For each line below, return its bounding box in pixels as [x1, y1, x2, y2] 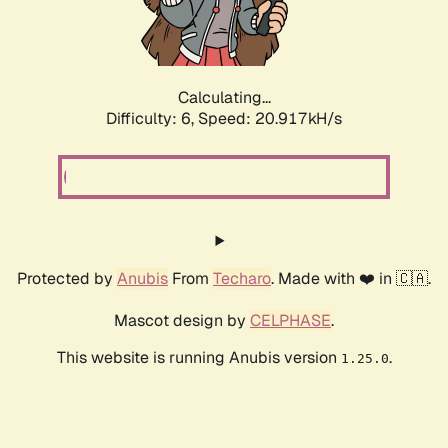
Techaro [213, 268, 271, 290]
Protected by [17, 268, 117, 290]
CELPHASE [250, 310, 331, 332]
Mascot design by [114, 310, 250, 332]
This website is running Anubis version [56, 347, 341, 369]
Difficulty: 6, [106, 108, 198, 130]
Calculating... [177, 87, 271, 109]
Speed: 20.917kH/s [198, 108, 342, 130]
